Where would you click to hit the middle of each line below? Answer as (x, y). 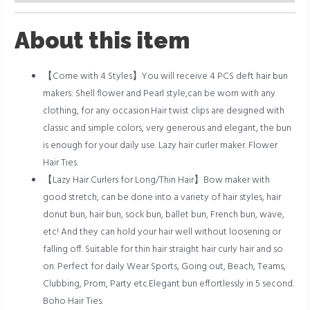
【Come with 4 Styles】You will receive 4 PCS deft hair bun (166, 77)
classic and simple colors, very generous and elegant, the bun (167, 129)
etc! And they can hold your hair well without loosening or (162, 232)
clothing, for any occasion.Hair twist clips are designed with (164, 111)
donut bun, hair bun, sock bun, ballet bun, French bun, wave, (164, 215)
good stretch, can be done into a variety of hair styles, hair (162, 198)
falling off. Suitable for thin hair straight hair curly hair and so (163, 250)
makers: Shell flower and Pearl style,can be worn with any (159, 94)
